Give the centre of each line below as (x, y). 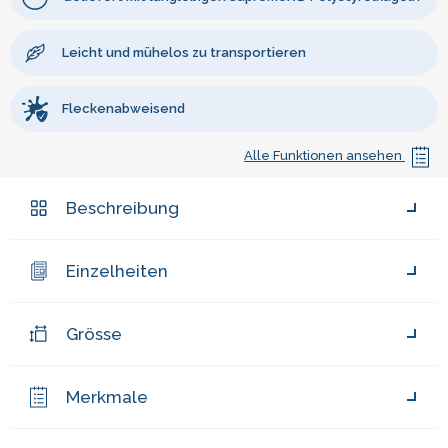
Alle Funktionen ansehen (324, 156)
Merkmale (107, 397)
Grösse (94, 334)
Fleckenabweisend (123, 109)
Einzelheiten (117, 271)
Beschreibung (122, 208)
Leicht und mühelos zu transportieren (183, 53)
